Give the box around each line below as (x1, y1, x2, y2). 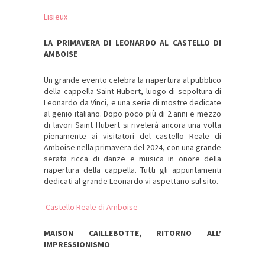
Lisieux (44, 11, 67, 22)
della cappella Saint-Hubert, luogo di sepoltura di (44, 86, 221, 97)
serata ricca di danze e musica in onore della (44, 153, 221, 164)
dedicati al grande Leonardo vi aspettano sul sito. (44, 176, 218, 187)
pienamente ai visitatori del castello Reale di (44, 131, 221, 142)
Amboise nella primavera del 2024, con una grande (44, 142, 221, 153)
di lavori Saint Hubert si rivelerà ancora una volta (44, 119, 221, 131)
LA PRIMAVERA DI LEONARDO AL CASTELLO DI (44, 37, 221, 49)
